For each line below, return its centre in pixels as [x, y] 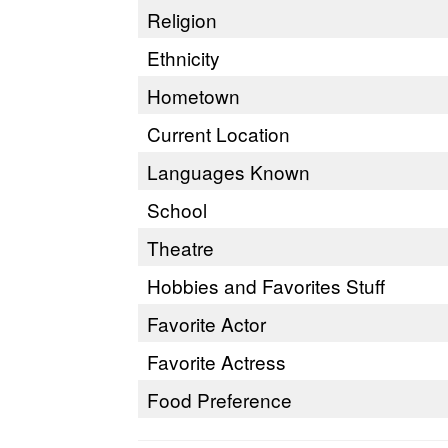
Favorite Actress [216, 361]
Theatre [180, 247]
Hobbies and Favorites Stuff [266, 285]
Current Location [218, 133]
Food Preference [219, 399]
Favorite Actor [206, 323]
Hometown [193, 95]
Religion [182, 19]
